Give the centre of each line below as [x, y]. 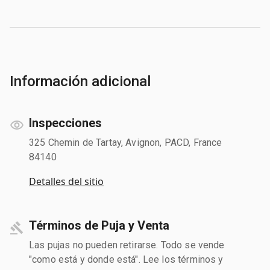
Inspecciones [65, 123]
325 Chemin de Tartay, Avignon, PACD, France [126, 142]
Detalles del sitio [66, 181]
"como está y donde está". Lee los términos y [126, 259]
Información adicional [80, 81]
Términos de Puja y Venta [99, 225]
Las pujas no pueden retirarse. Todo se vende [127, 245]
